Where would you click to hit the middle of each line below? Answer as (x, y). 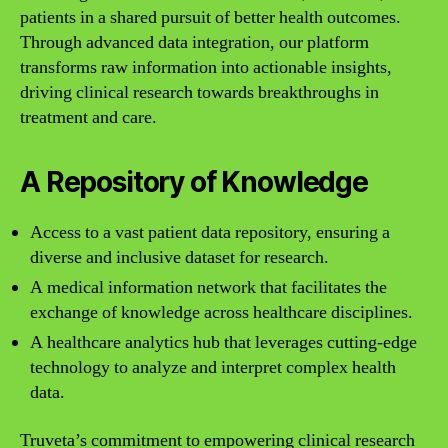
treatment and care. (88, 117)
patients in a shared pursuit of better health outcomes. (210, 17)
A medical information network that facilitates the (208, 287)
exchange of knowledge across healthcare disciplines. (221, 312)
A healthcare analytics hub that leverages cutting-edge (223, 342)
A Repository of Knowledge (194, 182)
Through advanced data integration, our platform (194, 42)
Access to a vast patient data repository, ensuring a (210, 232)
